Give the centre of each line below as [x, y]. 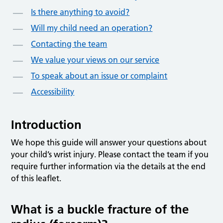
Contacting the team [69, 44]
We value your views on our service [95, 59]
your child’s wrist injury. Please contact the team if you [110, 154]
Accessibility [53, 91]
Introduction [47, 124]
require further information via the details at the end [109, 166]
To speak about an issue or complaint [99, 75]
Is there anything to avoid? [80, 12]
